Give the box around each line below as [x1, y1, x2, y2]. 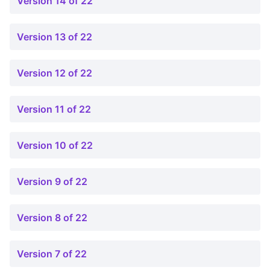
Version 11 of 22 [17, 103, 91, 115]
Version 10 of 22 [17, 139, 93, 151]
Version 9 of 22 [17, 175, 87, 187]
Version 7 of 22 [17, 248, 87, 260]
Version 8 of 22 [17, 212, 87, 224]
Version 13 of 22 [17, 31, 92, 43]
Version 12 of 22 [17, 67, 92, 79]
